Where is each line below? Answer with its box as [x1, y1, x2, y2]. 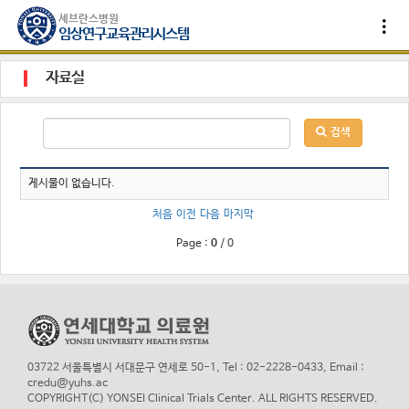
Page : [175, 237, 208, 250]
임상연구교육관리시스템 [58, 26, 190, 43]
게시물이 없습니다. [28, 177, 115, 190]
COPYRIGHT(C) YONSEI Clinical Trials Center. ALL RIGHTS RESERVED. [27, 393, 378, 405]
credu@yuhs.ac [27, 377, 108, 390]
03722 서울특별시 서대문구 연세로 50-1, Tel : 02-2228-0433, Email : [27, 362, 364, 374]
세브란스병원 [58, 13, 120, 26]
